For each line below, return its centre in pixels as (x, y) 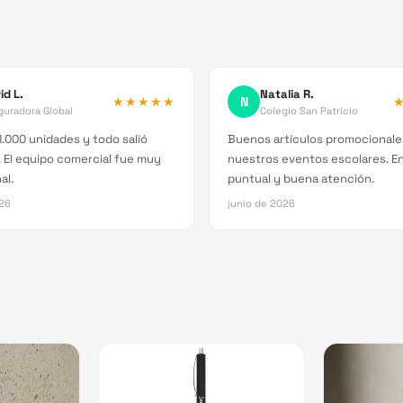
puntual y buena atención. (301, 178)
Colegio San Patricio (309, 110)
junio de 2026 (261, 203)
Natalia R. (287, 94)
